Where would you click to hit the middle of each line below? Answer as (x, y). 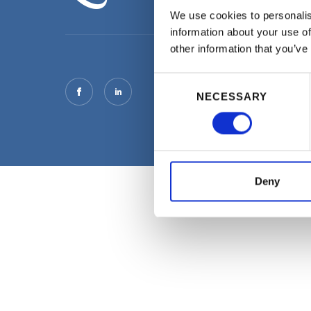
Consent (173, 81)
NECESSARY (232, 96)
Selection (175, 97)
